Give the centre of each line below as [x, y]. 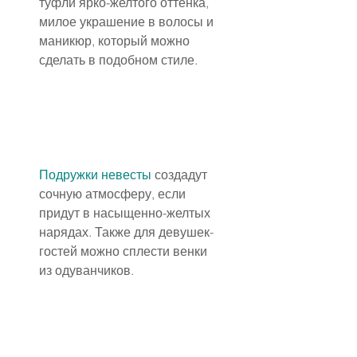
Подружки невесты [95, 175]
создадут [181, 175]
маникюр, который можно [116, 41]
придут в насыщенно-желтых [126, 213]
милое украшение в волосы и [128, 22]
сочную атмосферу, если [114, 194]
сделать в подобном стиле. [118, 60]
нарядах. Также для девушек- [126, 232]
